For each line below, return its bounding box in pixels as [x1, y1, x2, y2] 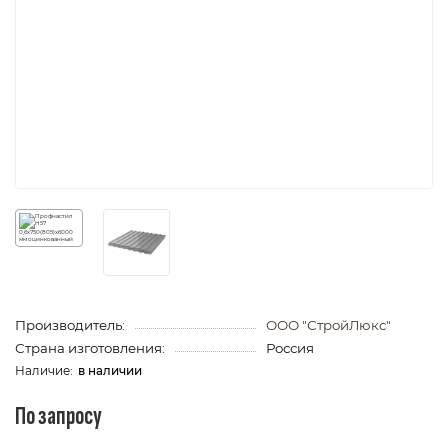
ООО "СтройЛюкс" [265, 317, 391, 334]
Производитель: [15, 317, 125, 334]
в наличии [78, 363, 142, 379]
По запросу [15, 401, 102, 433]
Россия [265, 340, 314, 357]
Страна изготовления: [15, 340, 165, 357]
